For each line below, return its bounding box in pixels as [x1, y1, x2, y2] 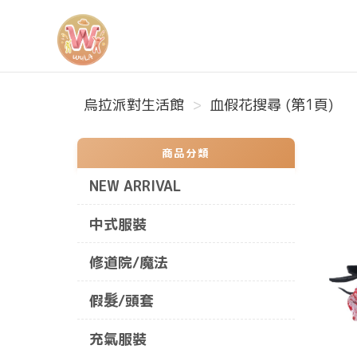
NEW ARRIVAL [89, 176, 181, 196]
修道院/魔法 [89, 253, 168, 273]
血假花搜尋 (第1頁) [210, 95, 333, 115]
